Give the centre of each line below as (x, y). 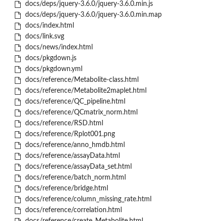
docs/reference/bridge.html (65, 189)
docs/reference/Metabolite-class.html (81, 80)
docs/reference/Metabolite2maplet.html (85, 91)
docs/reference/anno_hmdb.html (74, 145)
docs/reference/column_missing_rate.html (87, 200)
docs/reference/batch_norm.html (74, 178)
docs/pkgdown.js (50, 58)
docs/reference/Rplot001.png (69, 134)
